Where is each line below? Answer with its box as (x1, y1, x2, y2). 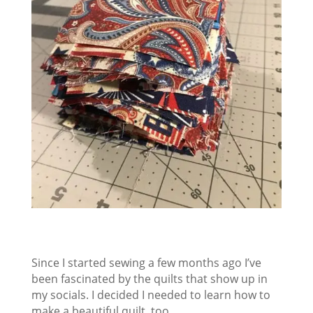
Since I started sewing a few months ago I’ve (31, 255, 261, 271)
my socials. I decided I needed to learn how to (31, 287, 270, 303)
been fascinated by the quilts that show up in (31, 271, 268, 287)
